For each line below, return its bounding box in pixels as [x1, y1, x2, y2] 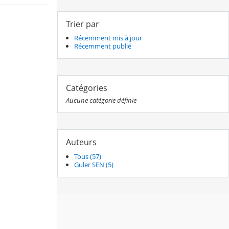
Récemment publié [74, 41, 131, 51]
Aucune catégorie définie [66, 96, 136, 105]
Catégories [66, 82, 107, 94]
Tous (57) [74, 151, 101, 161]
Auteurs [66, 136, 97, 148]
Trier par [66, 18, 99, 30]
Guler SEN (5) [74, 159, 113, 169]
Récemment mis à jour [74, 33, 142, 43]
